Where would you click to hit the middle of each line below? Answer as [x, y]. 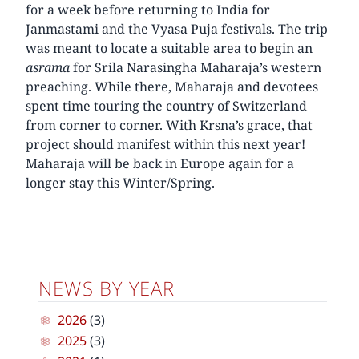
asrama [48, 67]
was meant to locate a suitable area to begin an [169, 48]
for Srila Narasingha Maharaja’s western [196, 67]
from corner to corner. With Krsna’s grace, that [169, 125]
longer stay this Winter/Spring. [120, 182]
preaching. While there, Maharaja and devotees [172, 86]
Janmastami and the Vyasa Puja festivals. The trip [177, 28]
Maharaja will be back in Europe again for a [160, 163]
